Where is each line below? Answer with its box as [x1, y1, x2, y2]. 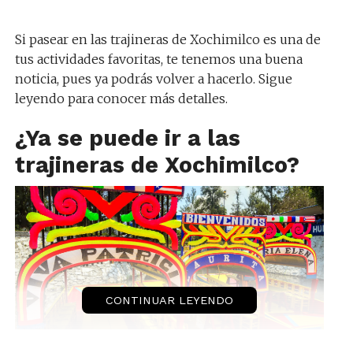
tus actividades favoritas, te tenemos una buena [14, 50, 303, 67]
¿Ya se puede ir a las [14, 124, 240, 151]
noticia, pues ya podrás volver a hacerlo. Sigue [14, 70, 292, 87]
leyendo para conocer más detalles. [14, 90, 228, 106]
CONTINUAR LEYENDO [105, 293, 233, 307]
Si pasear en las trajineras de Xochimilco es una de [14, 31, 321, 47]
